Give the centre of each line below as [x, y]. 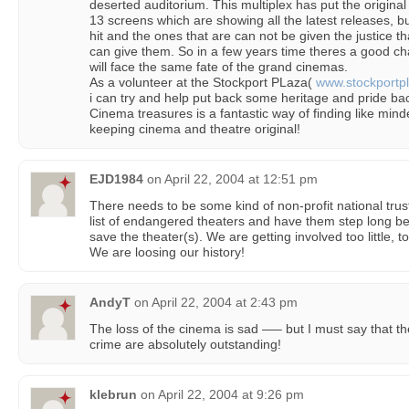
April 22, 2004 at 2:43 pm [225, 302]
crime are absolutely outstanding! [185, 344]
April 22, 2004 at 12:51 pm [241, 179]
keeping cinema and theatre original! [195, 129]
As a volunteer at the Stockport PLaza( [203, 82]
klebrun [113, 394]
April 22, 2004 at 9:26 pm [231, 394]
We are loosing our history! [167, 252]
